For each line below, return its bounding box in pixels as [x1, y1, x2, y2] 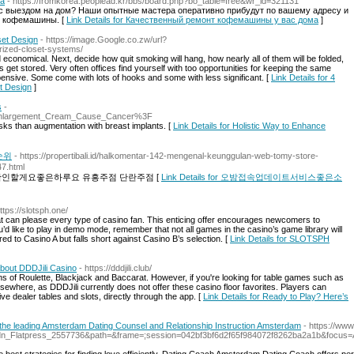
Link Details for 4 [271, 73, 335, 82]
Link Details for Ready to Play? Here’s [203, 292, 348, 301]
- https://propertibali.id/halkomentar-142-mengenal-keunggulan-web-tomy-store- [14, 151, 318, 160]
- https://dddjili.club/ [79, 263, 152, 273]
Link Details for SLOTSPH [230, 234, 330, 243]
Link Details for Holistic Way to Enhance [173, 121, 326, 130]
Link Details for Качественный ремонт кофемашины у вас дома [66, 15, 318, 24]
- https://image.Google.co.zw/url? [40, 35, 167, 44]
